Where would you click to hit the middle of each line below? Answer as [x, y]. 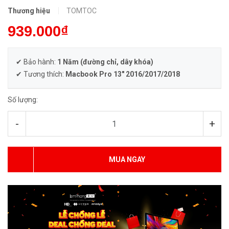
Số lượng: [23, 100]
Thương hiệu [29, 11]
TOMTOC [82, 11]
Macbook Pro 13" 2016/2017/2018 [123, 74]
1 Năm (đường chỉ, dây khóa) [105, 62]
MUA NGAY [127, 160]
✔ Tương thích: [41, 74]
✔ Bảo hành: [37, 62]
